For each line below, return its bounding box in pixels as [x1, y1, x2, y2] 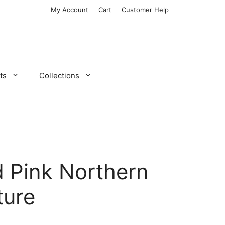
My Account [51, 6, 88, 14]
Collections [39, 70, 79, 80]
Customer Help [122, 6, 169, 14]
